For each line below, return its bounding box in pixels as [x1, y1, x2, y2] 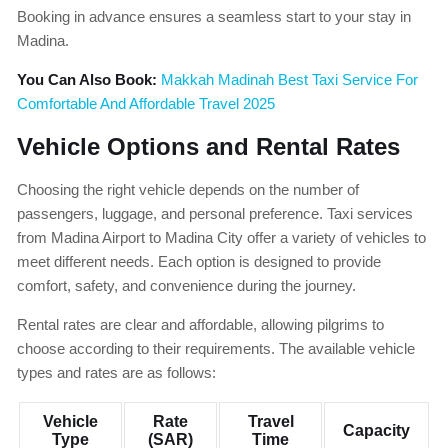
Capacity [343, 422, 410, 440]
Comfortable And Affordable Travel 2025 [17, 95, 275, 113]
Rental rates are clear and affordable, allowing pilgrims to [17, 316, 384, 334]
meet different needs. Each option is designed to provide [17, 253, 381, 271]
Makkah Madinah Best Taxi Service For [161, 71, 418, 89]
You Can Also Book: [17, 71, 161, 89]
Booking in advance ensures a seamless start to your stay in [17, 8, 411, 26]
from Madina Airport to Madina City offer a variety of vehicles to [17, 229, 426, 247]
